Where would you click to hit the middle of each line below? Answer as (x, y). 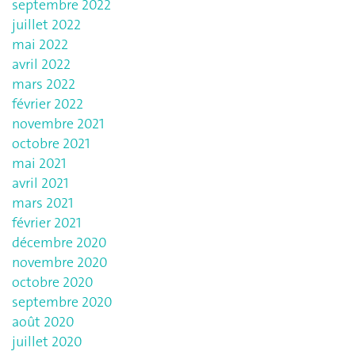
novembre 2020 (60, 262)
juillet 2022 (46, 24)
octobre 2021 (51, 143)
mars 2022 (44, 84)
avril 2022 (41, 64)
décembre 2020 (59, 242)
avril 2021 (40, 183)
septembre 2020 (62, 302)
